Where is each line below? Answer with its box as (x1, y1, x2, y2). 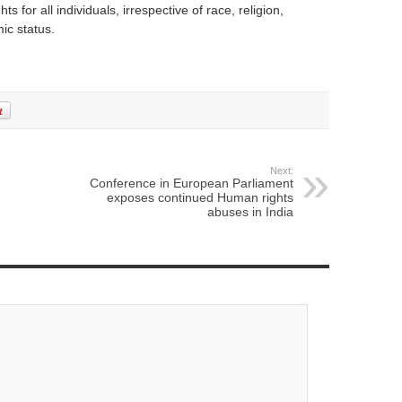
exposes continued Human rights (106, 190, 293, 205)
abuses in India (206, 205, 293, 220)
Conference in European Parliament (89, 176, 293, 191)
